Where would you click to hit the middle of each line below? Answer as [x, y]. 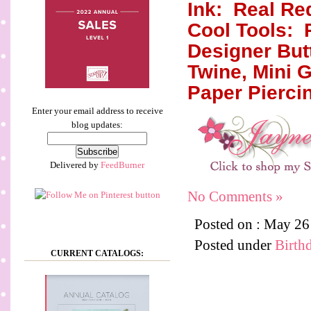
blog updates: [97, 125]
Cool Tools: [243, 30]
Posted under [235, 245]
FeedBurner [123, 165]
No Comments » [235, 196]
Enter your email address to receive [97, 111]
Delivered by [75, 165]
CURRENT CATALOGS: [97, 253]
